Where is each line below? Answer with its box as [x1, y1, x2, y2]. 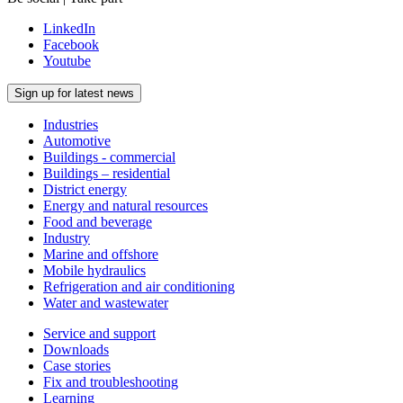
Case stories [43, 357, 111, 373]
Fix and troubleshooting [43, 373, 178, 390]
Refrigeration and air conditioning [43, 278, 235, 294]
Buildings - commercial [43, 148, 175, 165]
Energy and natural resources [43, 197, 208, 213]
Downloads [43, 341, 109, 357]
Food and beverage [43, 213, 152, 229]
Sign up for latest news [14, 85, 134, 100]
